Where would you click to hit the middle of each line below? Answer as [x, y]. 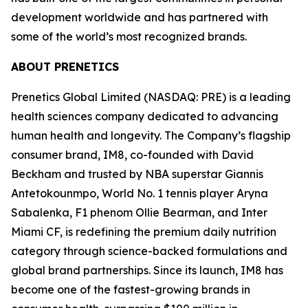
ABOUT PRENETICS [65, 66]
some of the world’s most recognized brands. [129, 36]
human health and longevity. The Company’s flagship [151, 135]
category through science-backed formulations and [149, 251]
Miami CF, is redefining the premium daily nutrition [144, 231]
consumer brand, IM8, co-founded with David [132, 154]
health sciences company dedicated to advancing [145, 116]
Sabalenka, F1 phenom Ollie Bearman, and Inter [139, 212]
